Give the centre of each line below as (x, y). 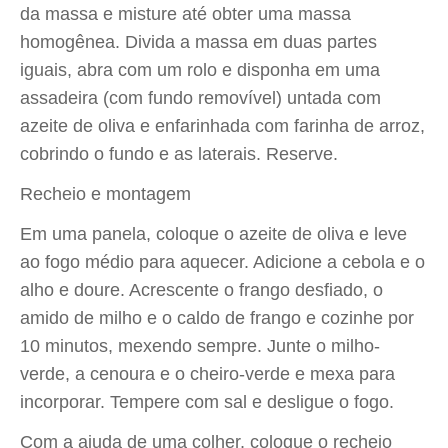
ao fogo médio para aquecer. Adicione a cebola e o (222, 262)
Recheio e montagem (105, 194)
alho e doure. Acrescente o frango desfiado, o (201, 290)
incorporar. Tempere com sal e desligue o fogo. (207, 402)
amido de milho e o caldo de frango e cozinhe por (217, 318)
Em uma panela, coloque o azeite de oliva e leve (213, 234)
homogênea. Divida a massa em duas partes (198, 42)
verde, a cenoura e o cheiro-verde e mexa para (207, 374)
